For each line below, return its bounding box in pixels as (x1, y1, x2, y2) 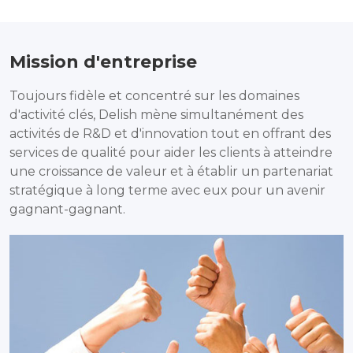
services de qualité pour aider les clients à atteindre (9, 144, 333, 160)
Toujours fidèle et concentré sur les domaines (9, 87, 299, 103)
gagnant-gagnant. (9, 201, 125, 217)
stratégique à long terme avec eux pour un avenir (9, 182, 325, 198)
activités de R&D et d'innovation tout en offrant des (9, 125, 331, 141)
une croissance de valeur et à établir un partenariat (9, 163, 333, 179)
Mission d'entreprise (9, 50, 197, 72)
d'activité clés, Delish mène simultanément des (9, 106, 303, 122)
